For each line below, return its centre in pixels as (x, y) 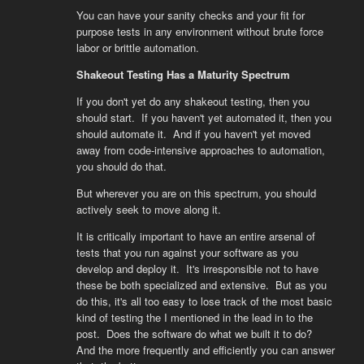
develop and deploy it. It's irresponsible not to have (197, 269)
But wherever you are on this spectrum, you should (196, 193)
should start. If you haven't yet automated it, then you (204, 117)
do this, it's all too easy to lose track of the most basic (204, 301)
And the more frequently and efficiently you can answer (205, 350)
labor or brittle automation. (137, 48)
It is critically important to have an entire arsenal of (195, 236)
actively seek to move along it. (148, 209)
